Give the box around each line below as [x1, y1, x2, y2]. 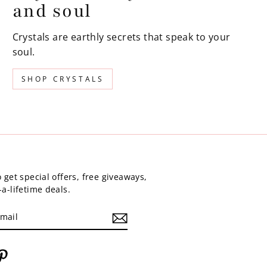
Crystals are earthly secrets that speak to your [12, 30, 231, 44]
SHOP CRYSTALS [21, 74, 104, 85]
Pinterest [9, 249, 48, 260]
